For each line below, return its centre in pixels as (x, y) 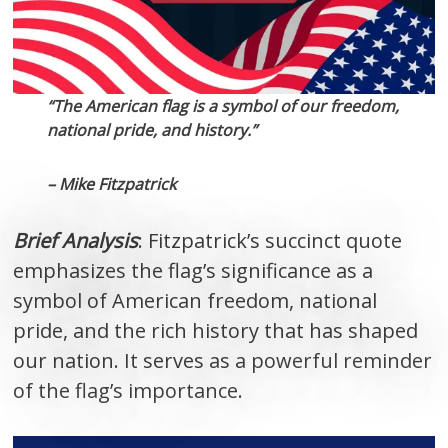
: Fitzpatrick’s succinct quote (270, 240)
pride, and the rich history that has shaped (216, 330)
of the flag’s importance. (128, 390)
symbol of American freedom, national (195, 300)
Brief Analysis (76, 240)
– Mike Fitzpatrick (112, 183)
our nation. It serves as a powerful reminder (223, 360)
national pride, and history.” (152, 129)
